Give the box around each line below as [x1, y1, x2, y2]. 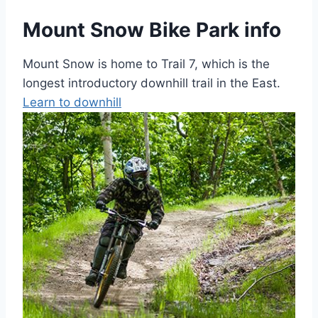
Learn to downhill [23, 95, 121, 110]
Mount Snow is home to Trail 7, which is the [23, 57, 270, 72]
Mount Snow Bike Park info [23, 18, 281, 43]
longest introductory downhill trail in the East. [23, 76, 280, 91]
